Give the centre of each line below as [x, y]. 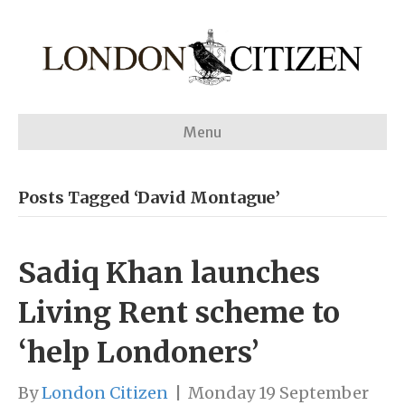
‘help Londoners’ [139, 353]
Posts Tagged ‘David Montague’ [149, 198]
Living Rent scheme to [179, 313]
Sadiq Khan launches [169, 273]
